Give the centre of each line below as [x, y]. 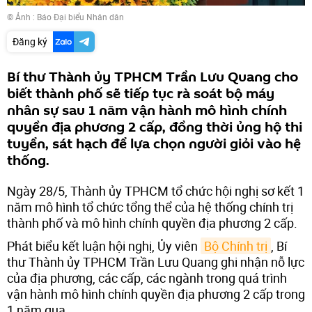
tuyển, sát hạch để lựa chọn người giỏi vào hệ [154, 144]
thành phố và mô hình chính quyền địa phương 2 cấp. [152, 223]
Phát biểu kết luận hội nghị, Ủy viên [104, 245]
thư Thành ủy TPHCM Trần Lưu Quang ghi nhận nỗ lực [156, 262]
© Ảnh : [22, 16]
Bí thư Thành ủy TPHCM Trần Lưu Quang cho [153, 77]
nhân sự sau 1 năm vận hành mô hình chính [147, 110]
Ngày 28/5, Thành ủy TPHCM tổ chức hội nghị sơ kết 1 [156, 190]
